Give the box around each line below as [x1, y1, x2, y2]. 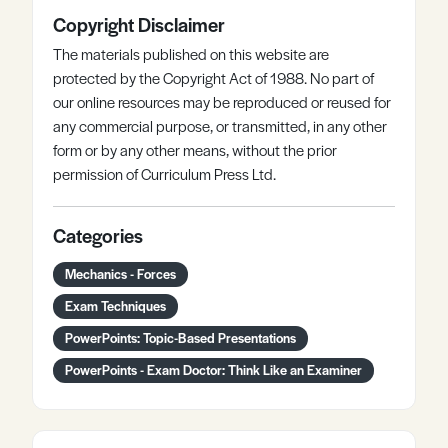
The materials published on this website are [53, 43, 329, 64]
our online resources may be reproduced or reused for [53, 91, 391, 112]
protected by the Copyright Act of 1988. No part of [53, 67, 374, 88]
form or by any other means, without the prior [53, 139, 337, 160]
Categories [53, 222, 143, 249]
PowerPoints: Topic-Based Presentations [65, 328, 296, 347]
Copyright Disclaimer [53, 11, 225, 38]
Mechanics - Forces [65, 264, 176, 283]
